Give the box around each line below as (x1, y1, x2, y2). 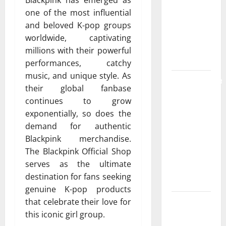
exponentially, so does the (25, 108, 131, 120)
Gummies (171, 29, 202, 41)
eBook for (171, 162, 204, 175)
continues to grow (25, 95, 131, 107)
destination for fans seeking (25, 171, 131, 183)
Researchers (171, 175, 213, 187)
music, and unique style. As (25, 70, 131, 82)
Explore (171, 195, 196, 207)
